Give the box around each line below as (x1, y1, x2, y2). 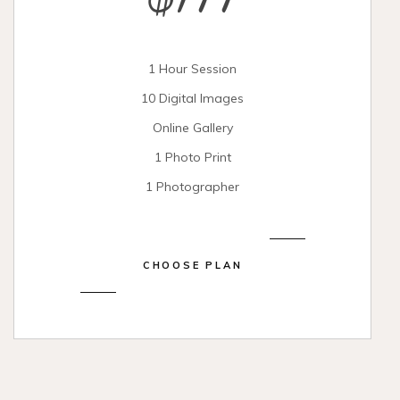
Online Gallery (152, 120, 233, 136)
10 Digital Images (141, 90, 245, 106)
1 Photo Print (154, 149, 231, 165)
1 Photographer (146, 179, 240, 195)
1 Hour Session (148, 61, 237, 77)
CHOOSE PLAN (142, 259, 243, 271)
